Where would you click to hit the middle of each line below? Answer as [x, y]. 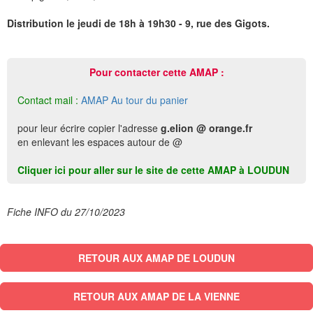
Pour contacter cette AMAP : [156, 72]
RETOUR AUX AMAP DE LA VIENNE [156, 296]
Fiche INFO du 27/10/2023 [66, 212]
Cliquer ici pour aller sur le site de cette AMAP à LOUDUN [153, 170]
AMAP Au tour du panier [134, 100]
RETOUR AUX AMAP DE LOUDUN [156, 258]
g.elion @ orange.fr [206, 128]
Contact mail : [48, 100]
